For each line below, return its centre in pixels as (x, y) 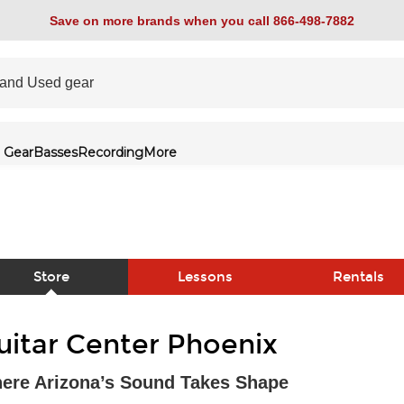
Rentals (358, 277)
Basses (55, 152)
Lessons (205, 277)
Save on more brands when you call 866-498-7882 (202, 20)
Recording (110, 152)
